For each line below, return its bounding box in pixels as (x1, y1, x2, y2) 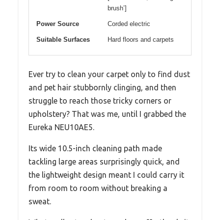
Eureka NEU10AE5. (28, 122, 94, 132)
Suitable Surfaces (36, 35, 90, 43)
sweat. (28, 196, 51, 206)
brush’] (108, 4, 127, 12)
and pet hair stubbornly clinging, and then (28, 82, 176, 92)
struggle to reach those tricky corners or (28, 96, 171, 105)
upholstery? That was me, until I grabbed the (28, 109, 186, 118)
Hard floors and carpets (108, 35, 174, 43)
